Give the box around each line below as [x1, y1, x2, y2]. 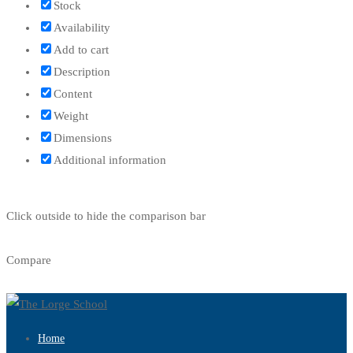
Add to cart [54, 43, 109, 56]
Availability [54, 20, 110, 34]
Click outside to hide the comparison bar [6, 209, 206, 222]
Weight [54, 109, 88, 122]
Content [54, 87, 92, 100]
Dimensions [54, 131, 112, 144]
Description [54, 65, 110, 78]
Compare [6, 253, 51, 266]
